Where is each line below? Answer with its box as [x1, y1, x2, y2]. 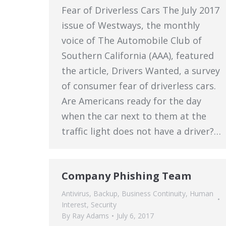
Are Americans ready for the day [62, 95, 201, 107]
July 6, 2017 [117, 211, 154, 220]
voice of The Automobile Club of [62, 34, 202, 46]
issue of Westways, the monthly [62, 19, 200, 31]
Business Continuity [122, 189, 186, 198]
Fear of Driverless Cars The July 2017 [62, 4, 219, 16]
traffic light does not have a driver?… [62, 125, 221, 137]
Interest [62, 200, 87, 209]
